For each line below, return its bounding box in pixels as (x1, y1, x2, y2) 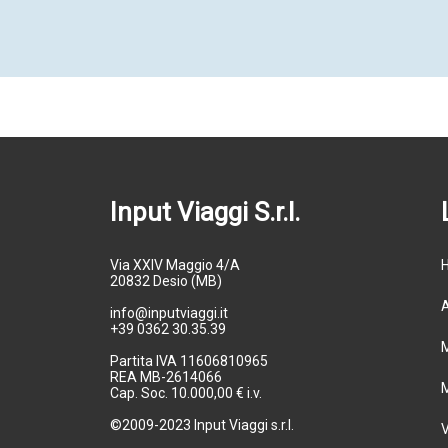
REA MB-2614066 (110, 369, 222, 385)
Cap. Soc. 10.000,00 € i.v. (110, 385, 262, 401)
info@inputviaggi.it (110, 305, 228, 321)
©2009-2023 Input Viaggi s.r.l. (110, 417, 294, 433)
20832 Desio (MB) (110, 273, 222, 289)
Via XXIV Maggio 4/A (110, 257, 240, 273)
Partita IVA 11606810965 (110, 353, 268, 369)
